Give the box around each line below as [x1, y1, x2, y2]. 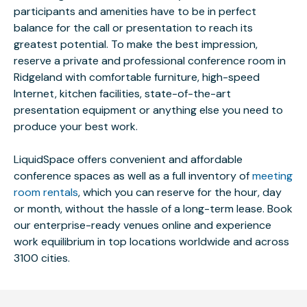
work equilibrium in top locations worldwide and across [14, 234, 289, 249]
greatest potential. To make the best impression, [14, 37, 258, 51]
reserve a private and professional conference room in [14, 53, 286, 68]
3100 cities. [14, 251, 70, 265]
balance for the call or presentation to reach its [14, 21, 253, 35]
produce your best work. [14, 119, 138, 134]
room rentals [14, 185, 78, 199]
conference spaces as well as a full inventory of [14, 169, 252, 183]
